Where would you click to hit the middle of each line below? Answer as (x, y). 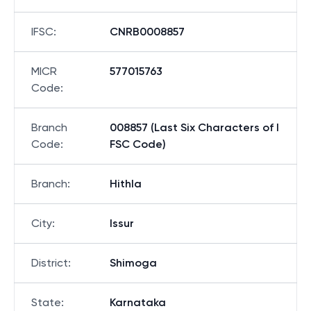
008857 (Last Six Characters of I (194, 127)
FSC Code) (138, 144)
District (50, 263)
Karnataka (138, 302)
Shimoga (133, 263)
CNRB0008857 (147, 32)
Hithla (126, 184)
